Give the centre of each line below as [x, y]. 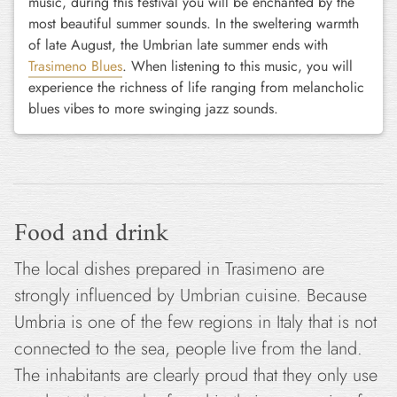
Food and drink [91, 234]
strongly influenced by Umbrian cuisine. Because [191, 296]
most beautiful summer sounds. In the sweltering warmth [194, 23]
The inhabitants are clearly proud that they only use [196, 375]
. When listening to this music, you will [237, 66]
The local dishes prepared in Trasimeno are [169, 269]
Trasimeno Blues [75, 66]
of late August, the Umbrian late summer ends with [178, 45]
